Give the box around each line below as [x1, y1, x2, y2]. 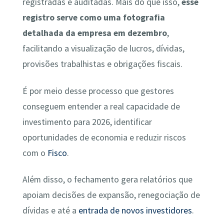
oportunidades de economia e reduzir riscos [22, 131, 186, 143]
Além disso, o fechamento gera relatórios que [22, 173, 192, 185]
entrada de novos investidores [78, 204, 192, 216]
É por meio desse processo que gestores [22, 85, 174, 96]
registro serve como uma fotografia [22, 12, 165, 23]
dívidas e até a [22, 204, 78, 216]
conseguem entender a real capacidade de [22, 100, 180, 112]
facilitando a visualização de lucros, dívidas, [22, 43, 184, 54]
